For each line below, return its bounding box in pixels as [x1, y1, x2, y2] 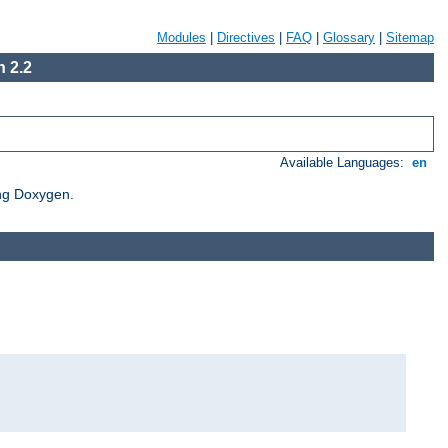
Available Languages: [280, 155, 409, 171]
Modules [157, 30, 206, 45]
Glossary [323, 30, 375, 45]
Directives [217, 30, 275, 45]
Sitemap [386, 30, 434, 45]
